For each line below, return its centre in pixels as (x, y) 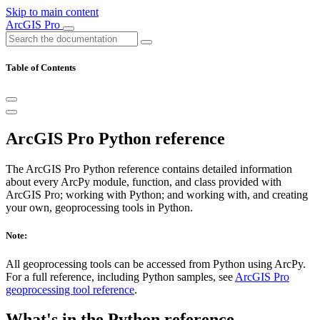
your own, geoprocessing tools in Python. (99, 208)
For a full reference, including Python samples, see (120, 276)
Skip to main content (52, 12)
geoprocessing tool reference (70, 289)
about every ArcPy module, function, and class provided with (144, 182)
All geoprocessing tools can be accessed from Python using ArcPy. (156, 264)
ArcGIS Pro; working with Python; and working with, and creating (157, 195)
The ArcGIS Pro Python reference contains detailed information (149, 169)
